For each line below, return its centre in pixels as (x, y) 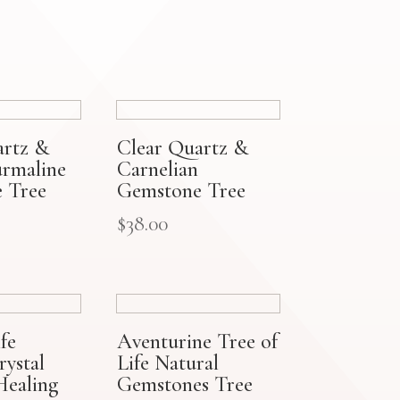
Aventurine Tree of (197, 341)
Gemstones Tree (184, 384)
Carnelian (157, 169)
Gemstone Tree (181, 190)
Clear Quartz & (182, 147)
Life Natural (167, 362)
